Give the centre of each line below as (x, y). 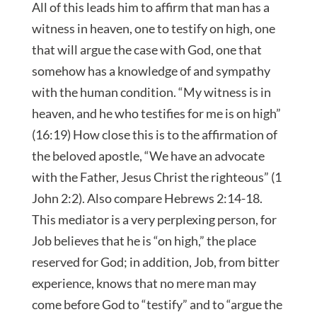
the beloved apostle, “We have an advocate (148, 155)
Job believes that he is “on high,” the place (144, 240)
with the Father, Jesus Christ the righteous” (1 (156, 177)
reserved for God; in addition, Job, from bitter (155, 261)
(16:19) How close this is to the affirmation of (154, 134)
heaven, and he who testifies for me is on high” (156, 113)
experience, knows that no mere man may (144, 283)
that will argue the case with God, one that (146, 49)
